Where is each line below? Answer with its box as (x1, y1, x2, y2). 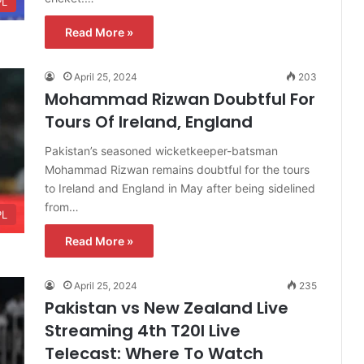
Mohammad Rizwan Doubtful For (45, 87, 315, 110)
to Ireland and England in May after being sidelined (45, 180, 315, 195)
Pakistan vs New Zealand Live (45, 296, 288, 319)
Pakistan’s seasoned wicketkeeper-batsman (45, 143, 278, 158)
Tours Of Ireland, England (45, 110, 253, 133)
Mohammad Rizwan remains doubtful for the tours (45, 162, 310, 176)
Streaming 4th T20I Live (45, 318, 240, 342)
